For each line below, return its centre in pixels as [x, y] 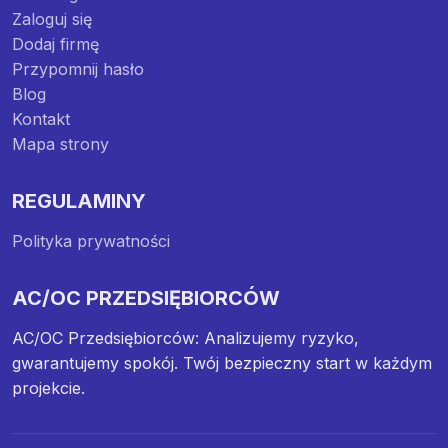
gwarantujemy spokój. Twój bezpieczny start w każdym [222, 362]
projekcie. [48, 387]
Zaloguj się [52, 18]
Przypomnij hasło [78, 68]
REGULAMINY [79, 200]
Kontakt [41, 118]
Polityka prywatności [91, 240]
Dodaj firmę [55, 43]
